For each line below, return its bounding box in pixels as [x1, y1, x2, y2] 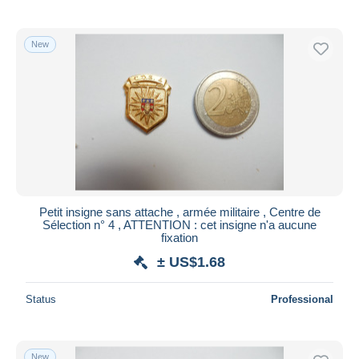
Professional [271, 292, 333, 305]
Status [26, 292, 56, 305]
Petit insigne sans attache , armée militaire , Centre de [38, 204, 321, 219]
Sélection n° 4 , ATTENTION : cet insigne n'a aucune [42, 217, 317, 232]
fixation [161, 230, 198, 244]
